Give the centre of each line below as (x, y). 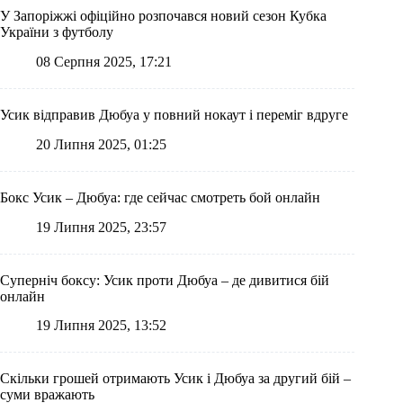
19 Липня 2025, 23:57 (101, 227)
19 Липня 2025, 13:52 (101, 326)
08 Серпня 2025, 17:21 (104, 62)
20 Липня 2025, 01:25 (101, 144)
